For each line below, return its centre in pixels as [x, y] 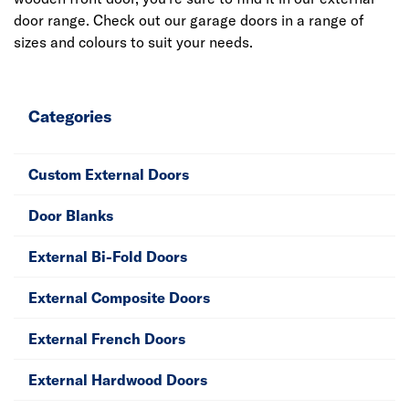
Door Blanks [71, 215]
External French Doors [107, 339]
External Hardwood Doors [118, 380]
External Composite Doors [119, 298]
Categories [70, 116]
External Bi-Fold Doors [108, 257]
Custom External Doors [109, 174]
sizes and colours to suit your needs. [133, 42]
